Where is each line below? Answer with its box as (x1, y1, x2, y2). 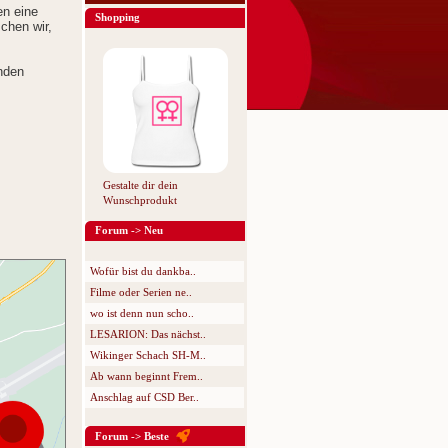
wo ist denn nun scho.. (90, 307, 194, 319)
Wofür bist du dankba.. (90, 265, 196, 277)
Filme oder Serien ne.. (90, 286, 192, 298)
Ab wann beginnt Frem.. (90, 370, 203, 382)
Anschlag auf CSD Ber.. (90, 391, 199, 403)
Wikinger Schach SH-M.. (90, 349, 206, 361)
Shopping (95, 11, 140, 23)
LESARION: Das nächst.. (90, 328, 206, 340)
